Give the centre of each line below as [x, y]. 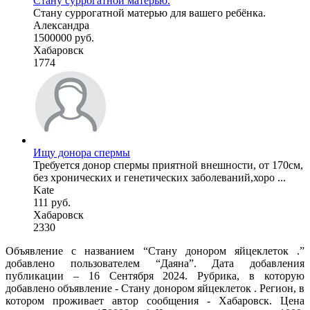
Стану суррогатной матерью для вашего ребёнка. [149, 12]
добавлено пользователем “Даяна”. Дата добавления [155, 263]
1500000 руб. [64, 37]
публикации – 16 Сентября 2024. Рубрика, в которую [155, 275]
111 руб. [52, 202]
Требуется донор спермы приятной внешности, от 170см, [168, 165]
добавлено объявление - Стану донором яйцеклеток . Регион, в [155, 288]
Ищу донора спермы [82, 152]
